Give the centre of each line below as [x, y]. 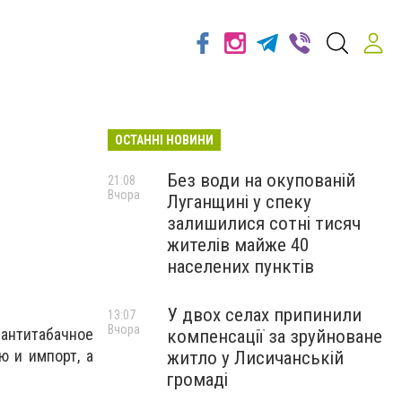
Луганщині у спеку [239, 202]
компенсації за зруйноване [275, 336]
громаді [197, 380]
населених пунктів [240, 267]
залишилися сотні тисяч [264, 223]
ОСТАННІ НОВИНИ [164, 140]
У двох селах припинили [264, 315]
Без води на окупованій [261, 180]
